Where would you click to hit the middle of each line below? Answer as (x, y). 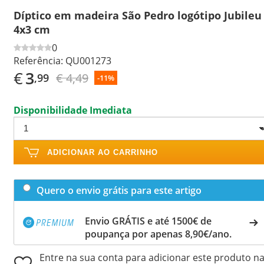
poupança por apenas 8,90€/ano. (158, 234)
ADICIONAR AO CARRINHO (103, 152)
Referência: (38, 60)
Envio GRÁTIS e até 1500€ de (148, 221)
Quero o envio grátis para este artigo (119, 190)
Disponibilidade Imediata (73, 110)
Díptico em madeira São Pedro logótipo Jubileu (138, 15)
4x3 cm (32, 29)
